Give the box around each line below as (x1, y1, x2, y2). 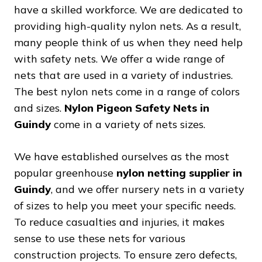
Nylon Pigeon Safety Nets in (64, 101, 209, 115)
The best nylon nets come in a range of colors (14, 84, 240, 98)
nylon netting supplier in (116, 166, 242, 180)
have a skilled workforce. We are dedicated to (14, 2, 243, 16)
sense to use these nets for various (14, 231, 185, 245)
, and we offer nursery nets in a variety (51, 182, 244, 196)
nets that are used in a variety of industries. (14, 68, 233, 82)
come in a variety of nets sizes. (54, 117, 205, 131)
